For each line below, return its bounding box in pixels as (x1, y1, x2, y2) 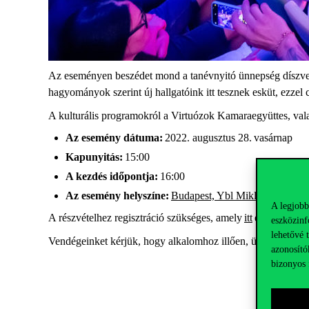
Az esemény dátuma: (66, 132, 165, 143)
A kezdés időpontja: (66, 170, 160, 182)
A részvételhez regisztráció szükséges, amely (48, 212, 244, 223)
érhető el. (252, 212, 299, 223)
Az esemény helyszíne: (66, 190, 169, 201)
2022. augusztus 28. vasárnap (165, 132, 295, 143)
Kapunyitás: (66, 151, 123, 163)
